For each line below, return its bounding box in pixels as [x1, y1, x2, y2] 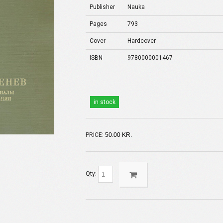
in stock [94, 99, 116, 106]
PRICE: [86, 131, 104, 138]
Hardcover [127, 37, 156, 44]
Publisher [90, 3, 115, 10]
